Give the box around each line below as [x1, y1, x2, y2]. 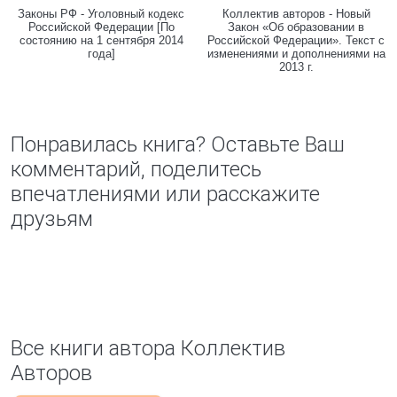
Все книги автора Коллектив [11, 336, 285, 361]
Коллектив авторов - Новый [222, 7, 370, 20]
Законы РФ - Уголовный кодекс [18, 7, 184, 20]
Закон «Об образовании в [228, 20, 364, 34]
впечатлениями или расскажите [11, 182, 320, 206]
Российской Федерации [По [27, 20, 175, 34]
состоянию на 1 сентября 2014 [19, 34, 183, 47]
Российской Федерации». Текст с [207, 34, 385, 47]
